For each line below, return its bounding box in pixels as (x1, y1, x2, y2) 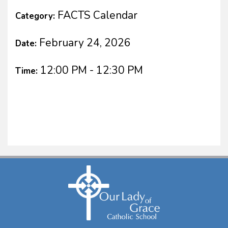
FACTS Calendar (58, 8, 137, 22)
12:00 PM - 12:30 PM (40, 63, 143, 77)
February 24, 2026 (39, 35, 131, 50)
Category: (15, 10, 58, 22)
